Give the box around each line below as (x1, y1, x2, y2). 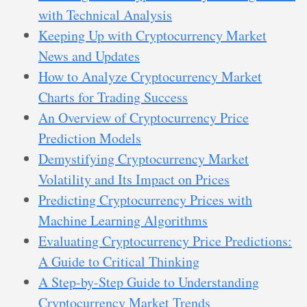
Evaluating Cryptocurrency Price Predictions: (38, 232, 292, 251)
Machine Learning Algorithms (38, 211, 208, 230)
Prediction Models (38, 129, 141, 148)
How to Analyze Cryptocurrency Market (38, 67, 262, 86)
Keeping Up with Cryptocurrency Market (38, 26, 267, 45)
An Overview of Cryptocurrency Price (38, 108, 249, 127)
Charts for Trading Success (38, 88, 188, 107)
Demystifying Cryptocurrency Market (38, 149, 249, 169)
